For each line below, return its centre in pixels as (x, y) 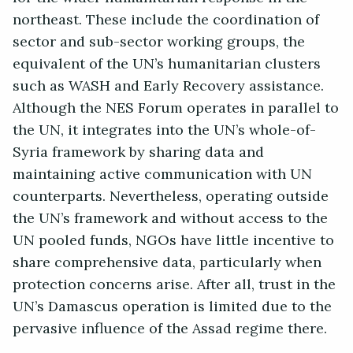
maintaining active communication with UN (162, 175)
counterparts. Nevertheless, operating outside (171, 197)
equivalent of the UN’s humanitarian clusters (167, 64)
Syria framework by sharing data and (138, 152)
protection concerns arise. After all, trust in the (174, 285)
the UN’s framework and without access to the (170, 219)
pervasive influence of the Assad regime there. (172, 329)
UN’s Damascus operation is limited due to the (172, 307)
